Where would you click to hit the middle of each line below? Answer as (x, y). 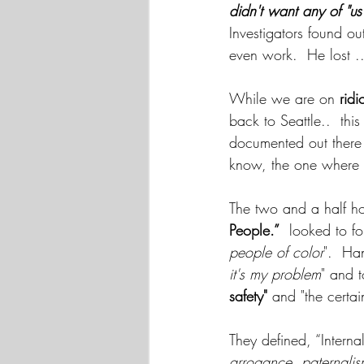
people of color (276, 252)
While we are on (284, 98)
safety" (248, 296)
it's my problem (275, 274)
